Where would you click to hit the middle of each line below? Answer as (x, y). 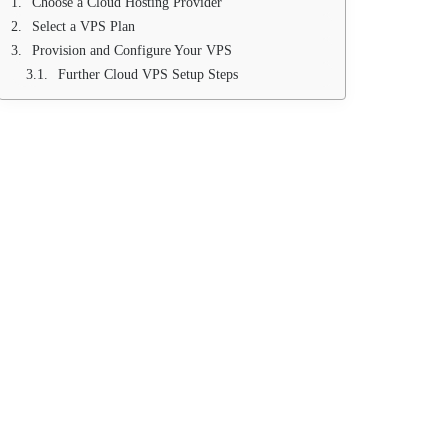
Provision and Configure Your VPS (131, 50)
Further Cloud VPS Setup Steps (147, 74)
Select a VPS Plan (83, 26)
